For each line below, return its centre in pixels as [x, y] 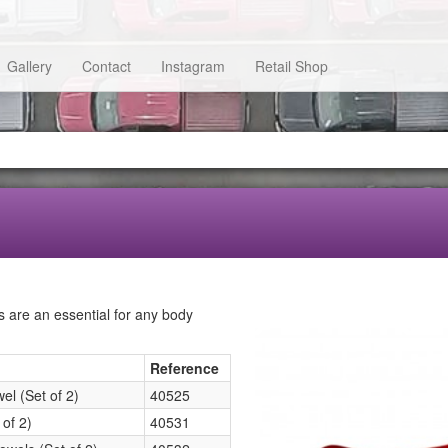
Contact [106, 65]
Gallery [29, 65]
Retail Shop [291, 65]
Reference [184, 367]
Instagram [192, 65]
